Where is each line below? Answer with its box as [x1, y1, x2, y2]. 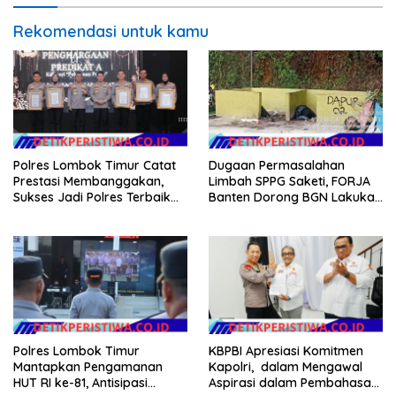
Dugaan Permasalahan [209, 156, 345, 173]
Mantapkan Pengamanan [13, 358, 163, 375]
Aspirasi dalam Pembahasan [209, 374, 378, 391]
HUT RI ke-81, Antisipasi [13, 374, 148, 391]
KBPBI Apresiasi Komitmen [209, 342, 363, 359]
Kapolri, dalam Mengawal [209, 358, 362, 375]
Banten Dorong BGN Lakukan [209, 188, 382, 205]
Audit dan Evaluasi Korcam [209, 204, 368, 221]
